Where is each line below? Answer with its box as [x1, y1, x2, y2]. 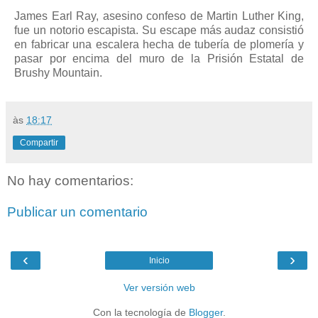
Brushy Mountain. [14, 67, 102, 79]
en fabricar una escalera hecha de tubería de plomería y [14, 38, 304, 51]
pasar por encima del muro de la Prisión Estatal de [14, 53, 304, 65]
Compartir [20, 138, 58, 148]
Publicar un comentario [7, 204, 148, 219]
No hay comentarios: [7, 173, 133, 189]
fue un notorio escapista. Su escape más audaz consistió [14, 24, 304, 37]
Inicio [148, 256, 170, 266]
